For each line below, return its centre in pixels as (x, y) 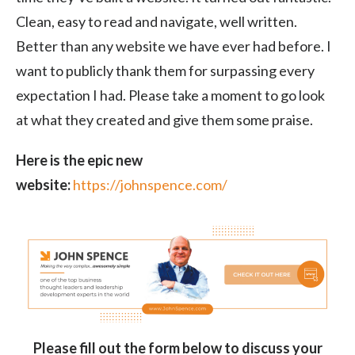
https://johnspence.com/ (150, 184)
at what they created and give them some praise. (164, 119)
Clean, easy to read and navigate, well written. (157, 21)
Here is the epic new (79, 160)
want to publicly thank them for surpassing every (165, 70)
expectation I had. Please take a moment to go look (170, 95)
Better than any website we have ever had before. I (174, 46)
